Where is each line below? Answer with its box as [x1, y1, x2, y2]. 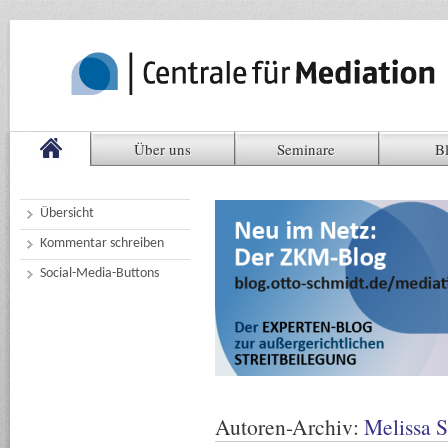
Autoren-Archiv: [215, 412, 364, 441]
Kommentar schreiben [40, 236, 164, 251]
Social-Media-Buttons [40, 266, 159, 281]
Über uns [133, 139, 191, 159]
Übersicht [40, 206, 94, 221]
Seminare [277, 139, 335, 159]
